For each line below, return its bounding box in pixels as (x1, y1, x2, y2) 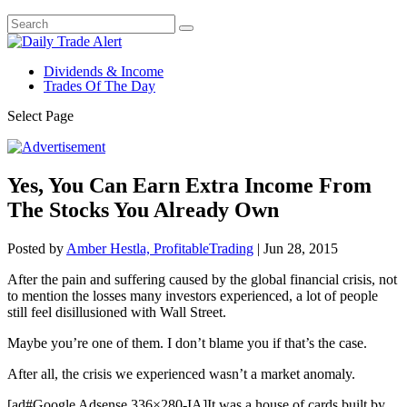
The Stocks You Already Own (7, 197, 279, 222)
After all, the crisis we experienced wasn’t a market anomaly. (7, 365, 355, 382)
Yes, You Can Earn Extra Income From (7, 173, 372, 197)
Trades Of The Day (44, 78, 155, 94)
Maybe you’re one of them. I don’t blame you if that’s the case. (7, 334, 367, 351)
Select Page (7, 108, 74, 124)
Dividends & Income (44, 64, 164, 79)
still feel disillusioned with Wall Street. (7, 303, 226, 320)
